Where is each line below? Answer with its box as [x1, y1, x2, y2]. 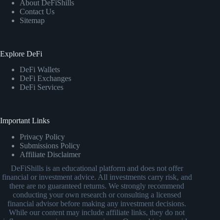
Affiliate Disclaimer [20, 150, 81, 159]
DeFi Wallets [20, 65, 60, 74]
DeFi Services [20, 83, 63, 92]
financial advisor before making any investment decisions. [7, 199, 187, 208]
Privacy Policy [20, 133, 65, 141]
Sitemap [20, 16, 45, 25]
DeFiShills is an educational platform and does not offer [10, 164, 183, 173]
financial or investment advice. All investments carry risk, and [1, 173, 192, 182]
